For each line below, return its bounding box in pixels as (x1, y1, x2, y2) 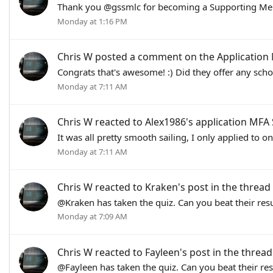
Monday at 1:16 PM (57, 15, 127, 27)
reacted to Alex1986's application (93, 115, 249, 129)
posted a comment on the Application (93, 50, 271, 64)
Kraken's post (145, 180, 208, 194)
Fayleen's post (145, 245, 210, 259)
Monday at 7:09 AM (57, 211, 127, 222)
